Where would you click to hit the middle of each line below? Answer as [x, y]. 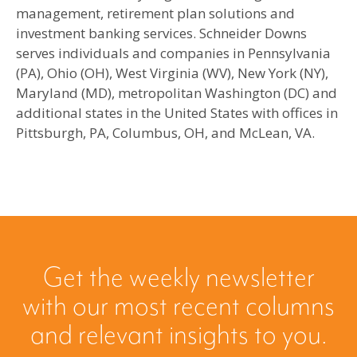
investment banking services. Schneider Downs [161, 33]
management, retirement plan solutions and [155, 13]
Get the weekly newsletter [178, 278]
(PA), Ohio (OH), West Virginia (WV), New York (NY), [172, 73]
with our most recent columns [178, 306]
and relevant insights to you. [178, 335]
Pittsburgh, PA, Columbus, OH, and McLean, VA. [165, 132]
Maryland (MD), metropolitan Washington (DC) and [177, 92]
